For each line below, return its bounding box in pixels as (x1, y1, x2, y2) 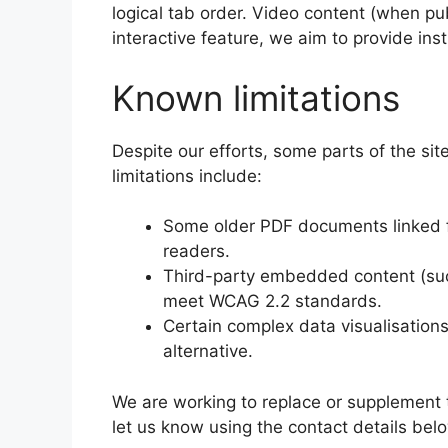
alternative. (163, 341, 253, 361)
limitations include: (112, 165, 262, 186)
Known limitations (112, 76, 400, 119)
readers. (163, 241, 230, 261)
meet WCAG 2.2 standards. (163, 291, 382, 311)
